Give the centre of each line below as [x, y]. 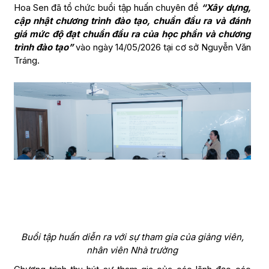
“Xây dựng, [226, 8]
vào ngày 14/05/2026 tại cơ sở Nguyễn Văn [162, 47]
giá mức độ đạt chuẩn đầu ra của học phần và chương [132, 34]
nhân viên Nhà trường [132, 250]
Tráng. [26, 61]
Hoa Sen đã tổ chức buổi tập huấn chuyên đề [107, 8]
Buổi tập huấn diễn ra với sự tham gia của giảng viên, [132, 237]
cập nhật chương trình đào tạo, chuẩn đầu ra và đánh [132, 21]
